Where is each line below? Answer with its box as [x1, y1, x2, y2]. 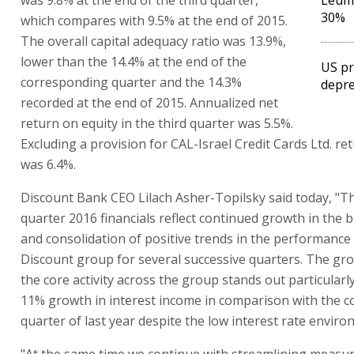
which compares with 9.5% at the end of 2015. [21, 11, 288, 29]
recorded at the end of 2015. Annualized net [21, 93, 278, 111]
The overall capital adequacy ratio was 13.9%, [21, 32, 286, 50]
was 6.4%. [21, 155, 76, 173]
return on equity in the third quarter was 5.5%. [21, 114, 293, 132]
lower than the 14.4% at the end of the [21, 52, 247, 70]
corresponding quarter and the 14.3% [21, 73, 242, 91]
